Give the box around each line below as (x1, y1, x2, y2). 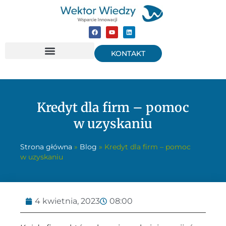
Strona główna (20, 143, 72, 151)
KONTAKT (111, 48, 145, 58)
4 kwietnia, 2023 (35, 196, 100, 206)
